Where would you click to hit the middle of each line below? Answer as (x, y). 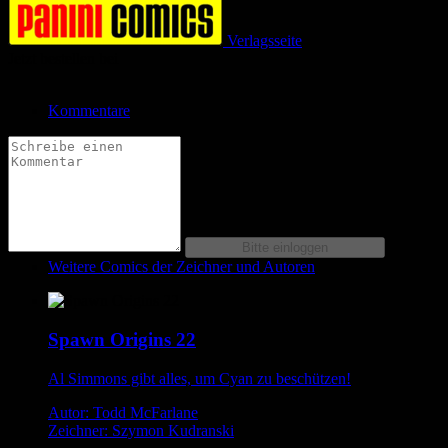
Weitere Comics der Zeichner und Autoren (181, 267)
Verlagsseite (264, 41)
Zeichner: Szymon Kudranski (141, 430)
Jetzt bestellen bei (63, 59)
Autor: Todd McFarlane (123, 412)
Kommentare (89, 111)
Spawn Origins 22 (122, 339)
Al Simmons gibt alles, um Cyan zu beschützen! (199, 378)
